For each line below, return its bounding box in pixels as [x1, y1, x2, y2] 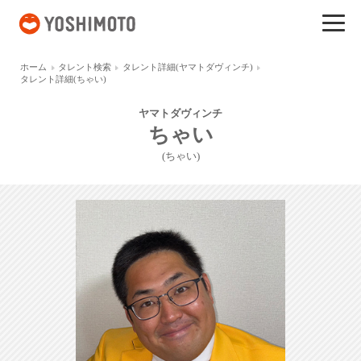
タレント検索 [58, 62, 111, 72]
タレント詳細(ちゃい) [20, 74, 107, 84]
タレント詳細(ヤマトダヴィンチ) [122, 62, 253, 72]
